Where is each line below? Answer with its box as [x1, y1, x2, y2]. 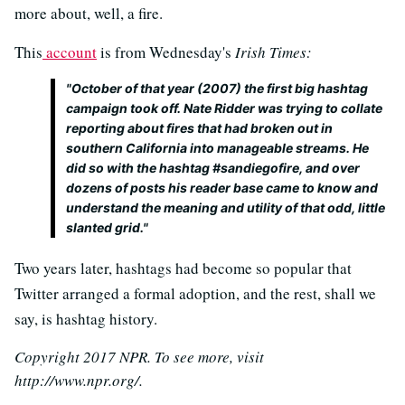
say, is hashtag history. [14, 307, 157, 329]
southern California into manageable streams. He [66, 139, 369, 155]
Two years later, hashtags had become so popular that [14, 257, 352, 278]
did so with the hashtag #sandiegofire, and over [66, 159, 360, 175]
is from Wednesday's [97, 41, 235, 62]
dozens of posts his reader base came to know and [66, 179, 378, 195]
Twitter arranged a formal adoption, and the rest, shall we [14, 282, 376, 304]
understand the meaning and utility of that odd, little [66, 199, 385, 215]
